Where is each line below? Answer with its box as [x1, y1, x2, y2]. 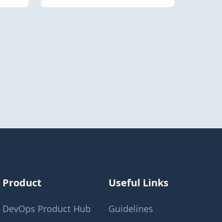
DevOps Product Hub [2, 203, 91, 215]
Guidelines [108, 203, 153, 215]
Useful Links [108, 176, 168, 189]
